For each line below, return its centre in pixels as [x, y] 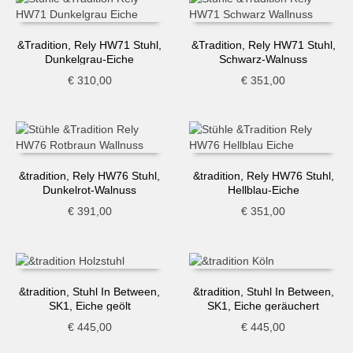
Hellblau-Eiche [263, 190]
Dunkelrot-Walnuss [90, 190]
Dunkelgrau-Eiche [90, 59]
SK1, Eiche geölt [89, 306]
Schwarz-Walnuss [264, 59]
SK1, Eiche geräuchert [264, 306]
